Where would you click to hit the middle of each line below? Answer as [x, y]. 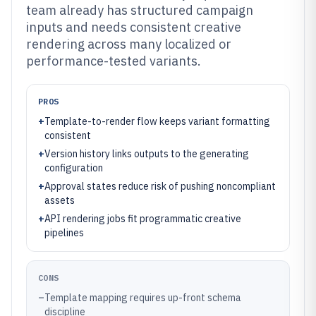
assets [60, 200]
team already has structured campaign [140, 10]
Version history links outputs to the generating [147, 154]
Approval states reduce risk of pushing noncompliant [160, 186]
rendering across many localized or [129, 44]
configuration [74, 168]
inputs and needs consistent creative [134, 27]
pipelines [64, 233]
